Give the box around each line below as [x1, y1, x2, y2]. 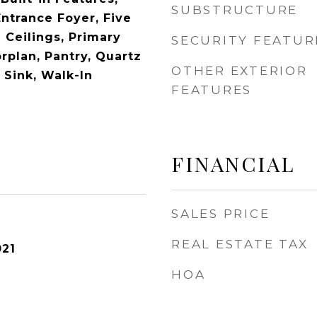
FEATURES [171, 83, 252, 97]
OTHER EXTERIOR [171, 64, 308, 78]
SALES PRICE [171, 207, 270, 221]
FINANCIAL [171, 150, 295, 177]
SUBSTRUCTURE [171, 3, 298, 17]
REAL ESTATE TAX [171, 237, 309, 251]
